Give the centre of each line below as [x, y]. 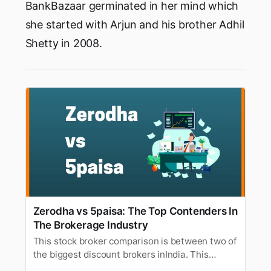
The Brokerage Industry [90, 225]
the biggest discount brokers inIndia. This [121, 254]
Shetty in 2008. [64, 44]
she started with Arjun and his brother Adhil [135, 25]
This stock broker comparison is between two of [135, 241]
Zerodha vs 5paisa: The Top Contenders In [135, 211]
